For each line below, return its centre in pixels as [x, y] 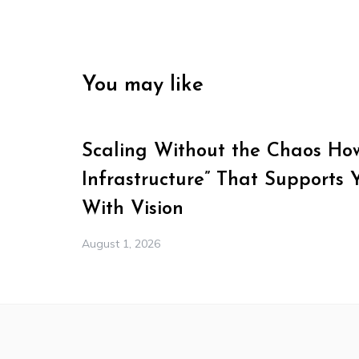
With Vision [133, 209]
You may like [143, 85]
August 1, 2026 [121, 244]
